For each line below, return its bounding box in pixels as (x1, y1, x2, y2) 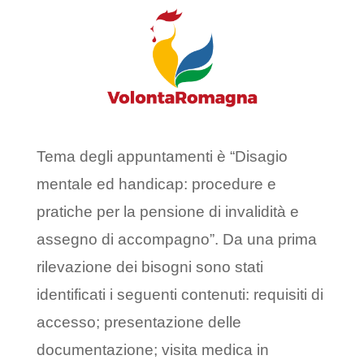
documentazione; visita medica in (36, 341, 269, 359)
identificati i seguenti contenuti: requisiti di (36, 286, 323, 304)
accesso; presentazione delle (36, 314, 241, 331)
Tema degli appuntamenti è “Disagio (36, 148, 288, 166)
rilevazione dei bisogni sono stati (36, 258, 263, 276)
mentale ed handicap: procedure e (36, 175, 276, 193)
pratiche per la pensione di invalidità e (36, 203, 299, 221)
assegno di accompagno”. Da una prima (36, 231, 317, 249)
